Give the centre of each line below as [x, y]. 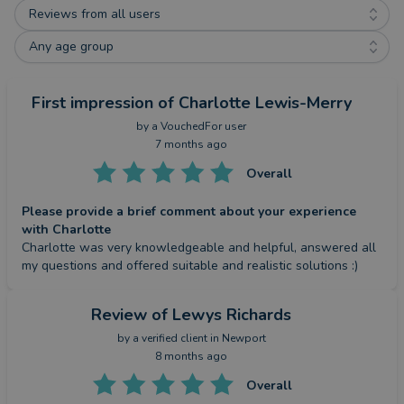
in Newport [236, 339]
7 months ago [191, 145]
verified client [174, 339]
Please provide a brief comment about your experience [189, 212]
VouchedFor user [203, 127]
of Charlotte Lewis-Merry [254, 103]
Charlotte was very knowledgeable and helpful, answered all [199, 248]
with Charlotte [66, 230]
